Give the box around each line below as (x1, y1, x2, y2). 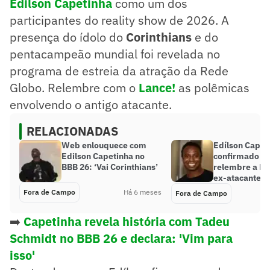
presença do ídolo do (10, 28, 126, 45)
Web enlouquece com (61, 139, 146, 151)
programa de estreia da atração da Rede (10, 62, 228, 79)
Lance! (139, 79, 175, 96)
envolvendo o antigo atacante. (10, 96, 172, 113)
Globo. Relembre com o (10, 79, 139, 96)
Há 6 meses (124, 187, 162, 196)
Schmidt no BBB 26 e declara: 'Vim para (10, 230, 233, 246)
